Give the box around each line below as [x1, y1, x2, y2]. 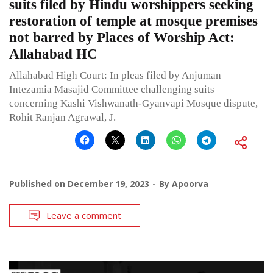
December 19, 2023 [68, 178, 149, 190]
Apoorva [172, 178, 208, 190]
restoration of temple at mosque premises [9, 13, 258, 29]
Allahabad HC [9, 46, 97, 62]
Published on [9, 178, 68, 190]
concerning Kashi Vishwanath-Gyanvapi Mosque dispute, [9, 97, 258, 110]
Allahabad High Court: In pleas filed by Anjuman [9, 69, 221, 82]
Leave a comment [46, 209, 121, 222]
